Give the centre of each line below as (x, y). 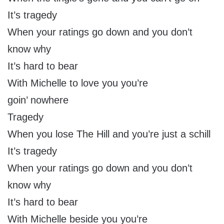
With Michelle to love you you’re (78, 83)
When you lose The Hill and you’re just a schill (109, 134)
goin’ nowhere (38, 100)
